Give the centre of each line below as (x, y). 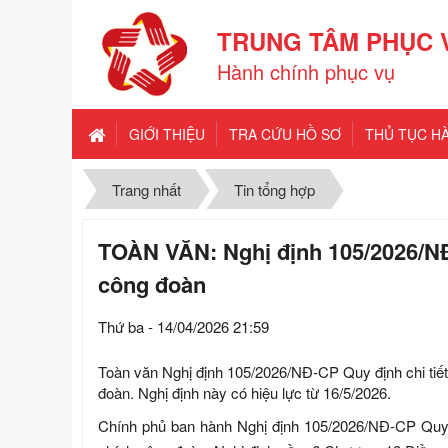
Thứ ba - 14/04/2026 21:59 (183, 327)
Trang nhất (146, 190)
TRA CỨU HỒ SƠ (285, 134)
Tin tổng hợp (274, 190)
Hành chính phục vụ (306, 71)
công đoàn (152, 284)
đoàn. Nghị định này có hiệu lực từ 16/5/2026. (244, 393)
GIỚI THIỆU (167, 134)
